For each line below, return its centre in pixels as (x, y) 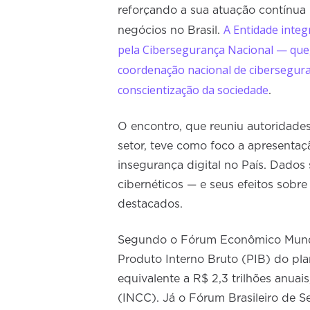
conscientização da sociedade (193, 90)
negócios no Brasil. (171, 30)
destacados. (150, 204)
